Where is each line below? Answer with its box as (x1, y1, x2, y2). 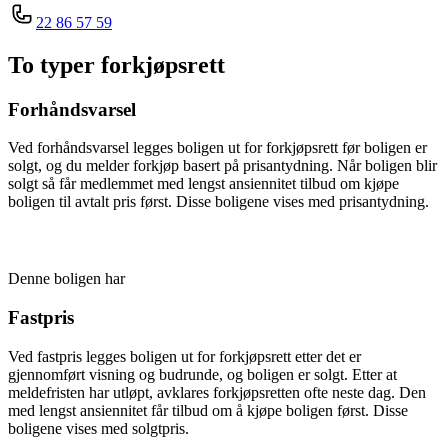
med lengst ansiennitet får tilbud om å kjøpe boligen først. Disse (8, 401, 408, 419)
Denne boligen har (8, 270, 125, 288)
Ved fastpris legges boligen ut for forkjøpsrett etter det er (8, 347, 361, 365)
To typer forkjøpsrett (8, 51, 225, 78)
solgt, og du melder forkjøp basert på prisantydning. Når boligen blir (8, 157, 437, 175)
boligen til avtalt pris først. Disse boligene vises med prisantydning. (8, 193, 429, 211)
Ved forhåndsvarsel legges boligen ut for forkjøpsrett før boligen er (8, 139, 427, 157)
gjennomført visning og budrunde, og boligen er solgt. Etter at (8, 365, 397, 383)
